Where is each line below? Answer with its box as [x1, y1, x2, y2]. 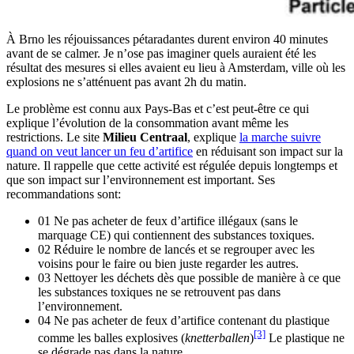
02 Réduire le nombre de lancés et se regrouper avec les [38, 243, 314, 257]
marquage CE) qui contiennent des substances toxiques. [38, 228, 314, 243]
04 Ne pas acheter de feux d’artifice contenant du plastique [38, 314, 330, 328]
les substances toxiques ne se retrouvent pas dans [38, 285, 281, 299]
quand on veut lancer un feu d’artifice [6, 145, 193, 159]
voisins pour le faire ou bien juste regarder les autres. [38, 257, 299, 271]
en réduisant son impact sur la [193, 145, 343, 159]
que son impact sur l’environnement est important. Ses [6, 173, 275, 187]
